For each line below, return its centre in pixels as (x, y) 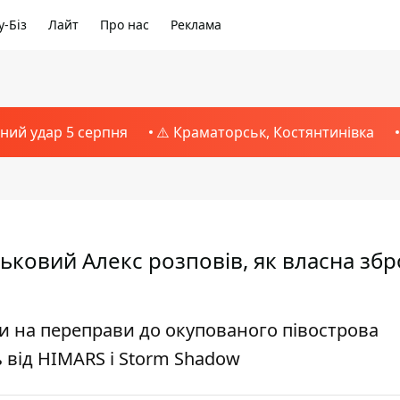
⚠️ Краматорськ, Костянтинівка (265, 132)
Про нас (125, 25)
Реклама (196, 25)
